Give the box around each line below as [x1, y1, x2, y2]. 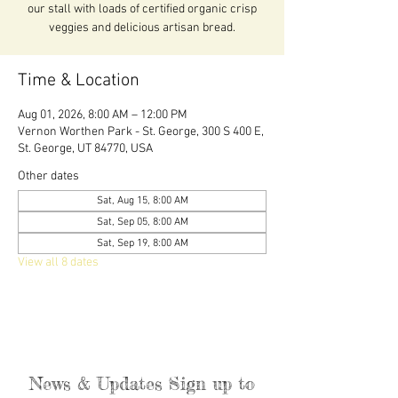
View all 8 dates [18, 255, 99, 271]
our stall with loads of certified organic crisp [28, 2, 257, 18]
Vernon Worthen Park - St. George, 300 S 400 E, [18, 124, 264, 140]
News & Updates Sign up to [29, 372, 255, 395]
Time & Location [18, 70, 139, 92]
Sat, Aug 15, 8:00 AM [96, 195, 188, 208]
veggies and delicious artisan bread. [49, 20, 235, 36]
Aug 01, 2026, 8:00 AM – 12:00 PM [18, 107, 187, 123]
